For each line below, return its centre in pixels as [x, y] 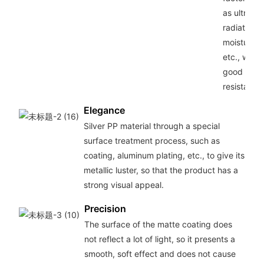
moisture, [240, 42]
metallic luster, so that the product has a [161, 170]
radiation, [240, 28]
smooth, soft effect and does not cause [160, 253]
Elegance [104, 110]
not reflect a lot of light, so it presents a [159, 239]
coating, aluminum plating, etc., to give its [164, 156]
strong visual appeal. [123, 185]
